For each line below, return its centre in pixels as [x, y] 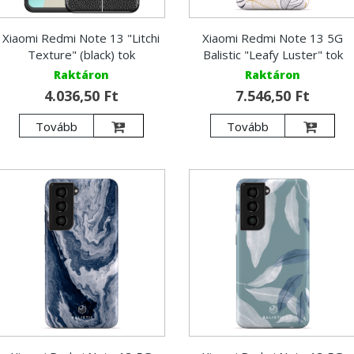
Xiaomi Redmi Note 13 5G [273, 38]
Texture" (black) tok [81, 54]
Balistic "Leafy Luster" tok [273, 54]
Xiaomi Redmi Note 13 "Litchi [81, 38]
